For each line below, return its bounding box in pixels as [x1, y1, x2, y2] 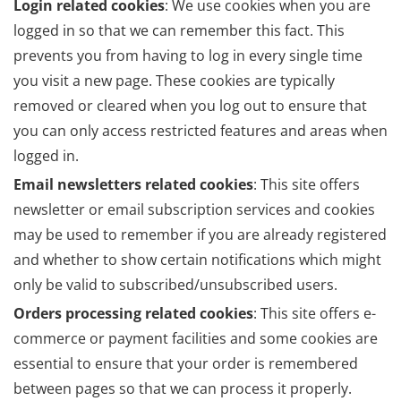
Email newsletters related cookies [13, 175, 253, 195]
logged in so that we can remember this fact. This [13, 21, 345, 41]
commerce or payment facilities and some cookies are [13, 328, 378, 349]
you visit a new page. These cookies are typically [13, 71, 335, 91]
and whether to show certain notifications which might [13, 250, 381, 270]
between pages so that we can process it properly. [13, 379, 352, 399]
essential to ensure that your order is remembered [13, 354, 358, 374]
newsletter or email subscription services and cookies [13, 200, 375, 220]
